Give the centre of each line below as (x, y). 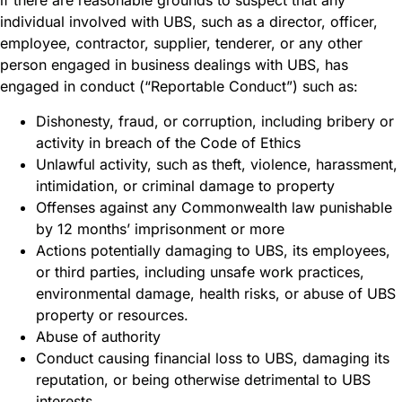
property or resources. (112, 315)
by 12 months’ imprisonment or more (160, 228)
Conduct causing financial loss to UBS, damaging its (213, 358)
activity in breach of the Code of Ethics (168, 142)
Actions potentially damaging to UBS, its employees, (213, 250)
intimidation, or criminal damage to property (185, 185)
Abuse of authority (98, 336)
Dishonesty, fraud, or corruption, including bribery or (215, 121)
